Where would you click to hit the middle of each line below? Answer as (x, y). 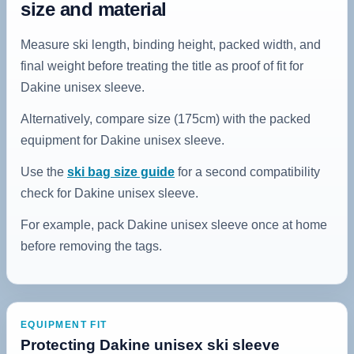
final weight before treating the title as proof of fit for (162, 66)
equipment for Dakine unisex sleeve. (122, 140)
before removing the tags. (91, 246)
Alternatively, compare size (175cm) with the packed (166, 119)
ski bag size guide (121, 171)
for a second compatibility (247, 171)
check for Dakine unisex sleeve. (109, 193)
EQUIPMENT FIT (64, 324)
